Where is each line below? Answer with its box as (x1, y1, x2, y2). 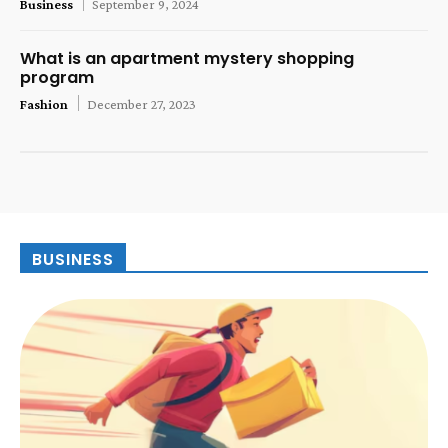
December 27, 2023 (87, 95, 196, 112)
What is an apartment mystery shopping (20, 46, 354, 70)
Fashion (20, 95, 68, 112)
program (20, 65, 94, 89)
